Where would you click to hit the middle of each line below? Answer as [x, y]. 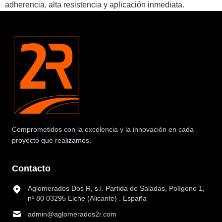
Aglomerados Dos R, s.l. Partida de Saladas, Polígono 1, [116, 189]
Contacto [31, 169]
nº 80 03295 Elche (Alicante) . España [87, 198]
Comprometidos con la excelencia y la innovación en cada [103, 130]
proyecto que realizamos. [52, 140]
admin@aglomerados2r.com [72, 214]
